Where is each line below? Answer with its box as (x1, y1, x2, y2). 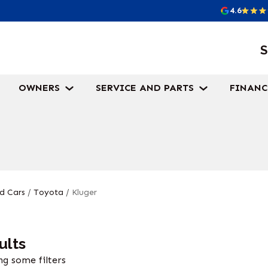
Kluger (72, 187, 97, 197)
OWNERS (18, 82, 60, 93)
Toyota (33, 187, 63, 197)
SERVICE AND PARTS (95, 82, 194, 93)
